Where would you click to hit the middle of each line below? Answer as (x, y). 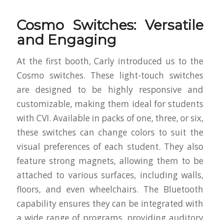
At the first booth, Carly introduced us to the (110, 61)
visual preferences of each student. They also (110, 147)
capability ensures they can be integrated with (110, 204)
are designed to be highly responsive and (110, 90)
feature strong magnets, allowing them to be (110, 161)
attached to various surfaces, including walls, (110, 175)
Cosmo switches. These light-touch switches (110, 76)
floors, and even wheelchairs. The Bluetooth (110, 190)
